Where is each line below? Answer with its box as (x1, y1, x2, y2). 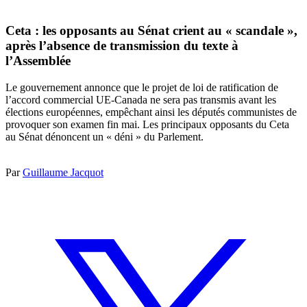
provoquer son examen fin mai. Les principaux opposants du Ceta (5, 118, 289, 130)
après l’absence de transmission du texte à (5, 38, 238, 53)
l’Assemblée (5, 53, 71, 69)
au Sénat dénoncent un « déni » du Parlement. (5, 130, 204, 143)
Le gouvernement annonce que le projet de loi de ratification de (5, 81, 278, 93)
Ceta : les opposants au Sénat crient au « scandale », (5, 23, 297, 38)
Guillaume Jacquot (23, 166, 103, 178)
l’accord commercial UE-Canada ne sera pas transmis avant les (5, 93, 276, 106)
